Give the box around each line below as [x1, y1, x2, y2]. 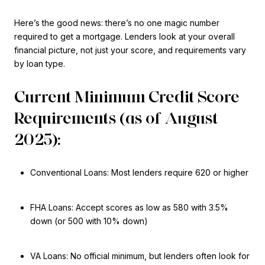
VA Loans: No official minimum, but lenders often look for [30, 251, 250, 261]
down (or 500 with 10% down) [30, 216, 148, 227]
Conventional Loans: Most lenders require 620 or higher [30, 167, 248, 177]
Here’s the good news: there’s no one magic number [14, 17, 219, 28]
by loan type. [14, 58, 65, 69]
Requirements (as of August [14, 108, 218, 128]
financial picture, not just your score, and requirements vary [14, 44, 246, 55]
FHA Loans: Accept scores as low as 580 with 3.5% [30, 202, 228, 213]
